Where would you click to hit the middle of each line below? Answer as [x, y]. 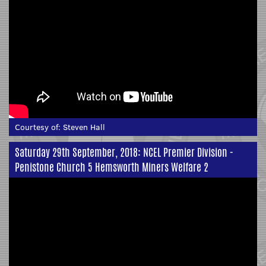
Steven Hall [84, 127]
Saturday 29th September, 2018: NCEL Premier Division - [124, 152]
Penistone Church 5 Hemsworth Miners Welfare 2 [112, 167]
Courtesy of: [39, 127]
